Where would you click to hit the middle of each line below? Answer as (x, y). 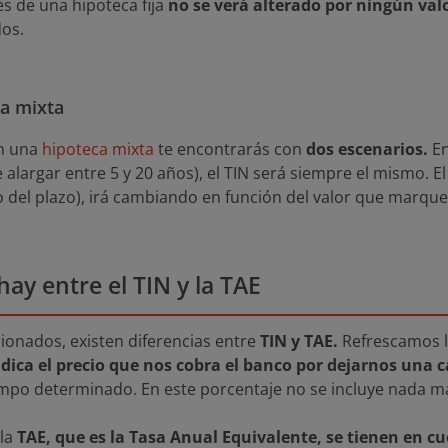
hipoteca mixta (98, 149)
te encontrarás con (230, 149)
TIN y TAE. (301, 341)
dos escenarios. (367, 149)
